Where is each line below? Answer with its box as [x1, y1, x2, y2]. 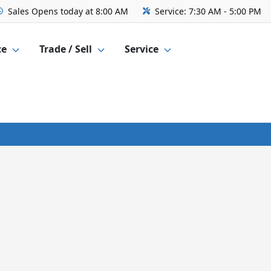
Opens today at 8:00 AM [31, 5, 128, 17]
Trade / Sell [39, 42, 92, 56]
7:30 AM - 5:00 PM [189, 5, 261, 17]
